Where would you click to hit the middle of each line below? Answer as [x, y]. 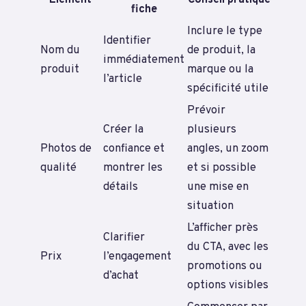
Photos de [66, 149]
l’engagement [137, 257]
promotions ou [225, 266]
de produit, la [221, 51]
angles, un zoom [228, 149]
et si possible [222, 168]
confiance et [134, 149]
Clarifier [124, 238]
